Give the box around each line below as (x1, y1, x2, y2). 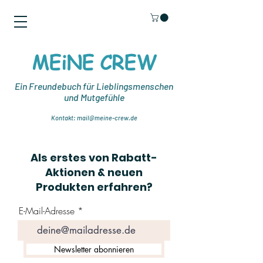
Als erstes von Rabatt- (31, 150, 157, 165)
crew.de (114, 113, 137, 122)
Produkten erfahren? (35, 179, 153, 194)
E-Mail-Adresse (19, 204, 75, 217)
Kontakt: (50, 113, 77, 122)
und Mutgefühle (63, 91, 124, 103)
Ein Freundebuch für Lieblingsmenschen (15, 80, 173, 92)
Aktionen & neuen (45, 164, 143, 180)
